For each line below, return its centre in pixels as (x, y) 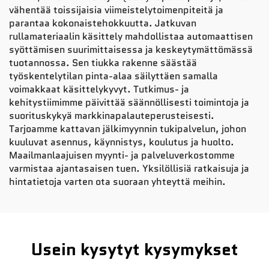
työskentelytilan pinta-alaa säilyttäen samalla (113, 76)
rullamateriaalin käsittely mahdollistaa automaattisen (131, 36)
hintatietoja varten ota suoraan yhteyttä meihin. (117, 181)
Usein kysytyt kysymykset (134, 249)
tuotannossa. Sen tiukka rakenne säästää (103, 62)
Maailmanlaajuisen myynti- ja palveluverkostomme (122, 155)
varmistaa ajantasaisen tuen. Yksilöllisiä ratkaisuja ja (129, 168)
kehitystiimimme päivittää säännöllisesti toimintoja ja (129, 102)
